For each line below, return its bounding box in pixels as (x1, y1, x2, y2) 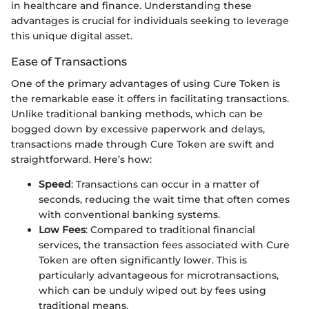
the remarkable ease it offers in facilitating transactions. (11, 92, 289, 105)
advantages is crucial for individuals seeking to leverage (11, 14, 289, 27)
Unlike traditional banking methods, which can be (11, 107, 263, 120)
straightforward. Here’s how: (11, 152, 152, 166)
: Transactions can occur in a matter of (71, 177, 259, 190)
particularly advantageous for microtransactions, (39, 268, 279, 281)
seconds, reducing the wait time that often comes (39, 192, 290, 206)
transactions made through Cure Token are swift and (11, 137, 275, 150)
